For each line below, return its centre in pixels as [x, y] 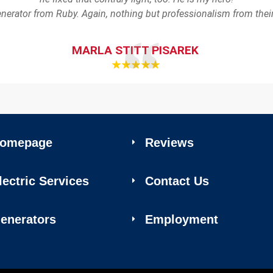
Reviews [170, 142]
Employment [182, 219]
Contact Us [177, 181]
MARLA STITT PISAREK [136, 51]
